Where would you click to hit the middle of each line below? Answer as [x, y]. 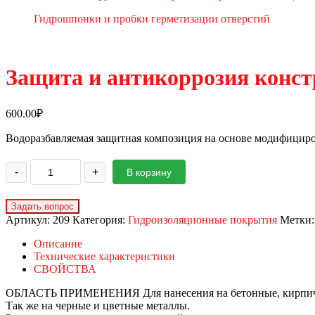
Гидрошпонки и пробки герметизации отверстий [152, 19]
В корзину [149, 173]
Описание [58, 244]
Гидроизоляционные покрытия [202, 220]
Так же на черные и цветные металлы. [98, 306]
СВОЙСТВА [65, 269]
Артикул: [29, 220]
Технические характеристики [104, 257]
